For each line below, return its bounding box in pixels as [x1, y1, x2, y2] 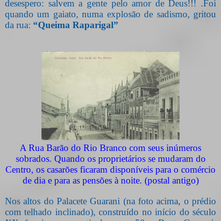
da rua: [5, 19, 33, 30]
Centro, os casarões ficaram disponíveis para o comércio [5, 164, 216, 175]
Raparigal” [73, 19, 121, 30]
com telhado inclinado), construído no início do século [5, 206, 216, 217]
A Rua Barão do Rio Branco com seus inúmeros [20, 142, 201, 153]
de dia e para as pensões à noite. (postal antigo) [22, 175, 199, 185]
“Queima [33, 19, 70, 30]
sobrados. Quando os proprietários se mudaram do [15, 153, 206, 164]
